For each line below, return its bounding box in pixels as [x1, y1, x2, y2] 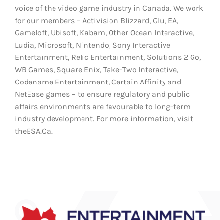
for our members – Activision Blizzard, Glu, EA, [15, 16, 178, 25]
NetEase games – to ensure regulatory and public [15, 89, 190, 99]
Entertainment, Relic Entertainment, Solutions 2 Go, [15, 53, 201, 62]
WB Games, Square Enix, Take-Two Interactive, [15, 65, 178, 74]
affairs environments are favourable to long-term [15, 102, 191, 111]
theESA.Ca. [15, 126, 53, 136]
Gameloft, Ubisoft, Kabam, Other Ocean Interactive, [15, 28, 194, 37]
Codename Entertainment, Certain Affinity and [15, 77, 181, 86]
